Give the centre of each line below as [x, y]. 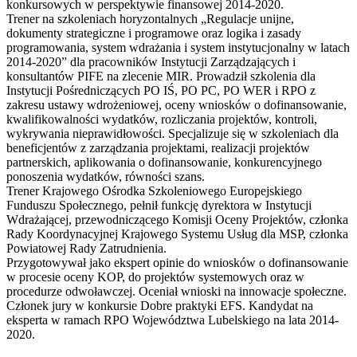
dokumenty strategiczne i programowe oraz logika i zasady [154, 33]
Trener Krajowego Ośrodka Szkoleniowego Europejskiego [154, 190]
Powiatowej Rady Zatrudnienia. [86, 248]
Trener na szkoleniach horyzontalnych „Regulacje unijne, [150, 18]
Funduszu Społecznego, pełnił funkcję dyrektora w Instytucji [159, 205]
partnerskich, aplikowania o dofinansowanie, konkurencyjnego [164, 162]
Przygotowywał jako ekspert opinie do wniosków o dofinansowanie [177, 262]
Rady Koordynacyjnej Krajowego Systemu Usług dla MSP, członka [177, 233]
